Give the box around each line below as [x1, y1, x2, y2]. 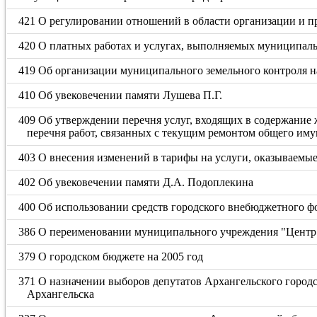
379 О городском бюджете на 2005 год [18, 250, 204, 263]
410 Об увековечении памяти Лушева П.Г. [18, 89, 223, 101]
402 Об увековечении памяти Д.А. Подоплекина [18, 176, 254, 188]
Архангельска [26, 288, 94, 300]
